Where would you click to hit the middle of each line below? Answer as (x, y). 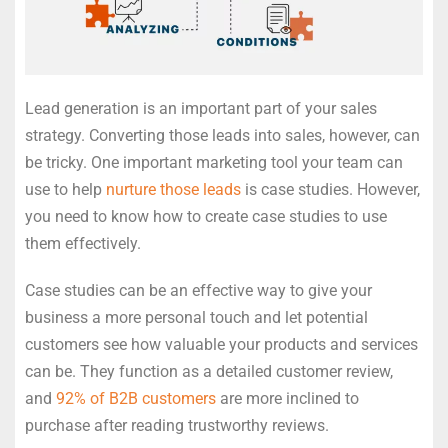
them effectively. (83, 244)
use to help (65, 190)
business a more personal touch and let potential (196, 318)
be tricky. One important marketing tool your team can (214, 163)
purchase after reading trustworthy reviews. (177, 426)
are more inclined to (287, 399)
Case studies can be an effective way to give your (198, 291)
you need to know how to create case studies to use (206, 217)
